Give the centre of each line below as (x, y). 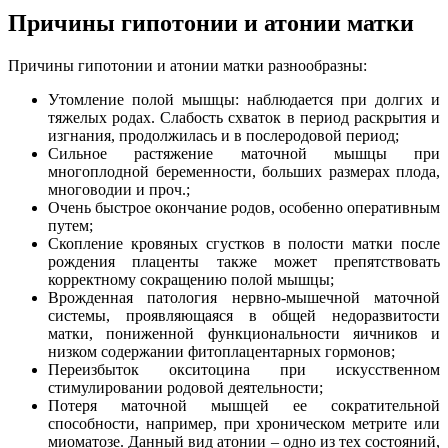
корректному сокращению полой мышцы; (191, 279)
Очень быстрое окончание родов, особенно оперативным (244, 207)
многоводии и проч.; (119, 189)
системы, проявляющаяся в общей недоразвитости (244, 315)
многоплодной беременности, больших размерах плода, (244, 171)
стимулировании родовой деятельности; (185, 387)
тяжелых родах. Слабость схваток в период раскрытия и (244, 117)
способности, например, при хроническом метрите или (244, 423)
